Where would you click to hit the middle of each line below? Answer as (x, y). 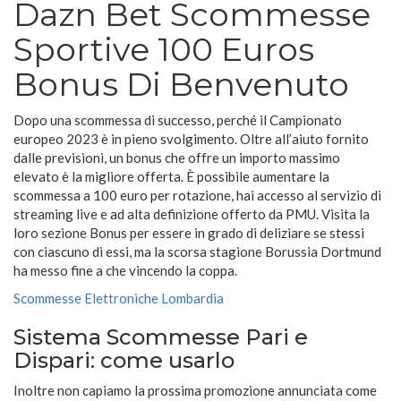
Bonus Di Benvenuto (181, 85)
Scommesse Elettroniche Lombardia (119, 299)
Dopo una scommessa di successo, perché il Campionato (178, 120)
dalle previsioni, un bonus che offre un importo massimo (177, 158)
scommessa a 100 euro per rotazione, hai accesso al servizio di (197, 196)
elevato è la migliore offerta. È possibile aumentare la (171, 177)
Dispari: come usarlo (124, 361)
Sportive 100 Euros (164, 50)
